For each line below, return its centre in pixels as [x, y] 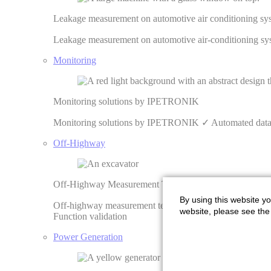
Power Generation [88, 237]
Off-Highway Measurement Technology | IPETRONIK [159, 184]
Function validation [90, 216]
